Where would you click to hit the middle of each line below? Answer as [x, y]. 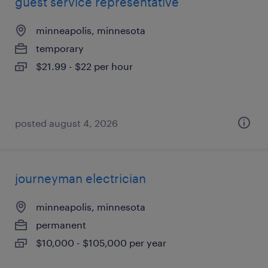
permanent [61, 225]
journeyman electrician [80, 178]
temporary [60, 48]
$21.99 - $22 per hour [84, 66]
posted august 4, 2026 [66, 123]
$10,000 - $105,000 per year [101, 243]
